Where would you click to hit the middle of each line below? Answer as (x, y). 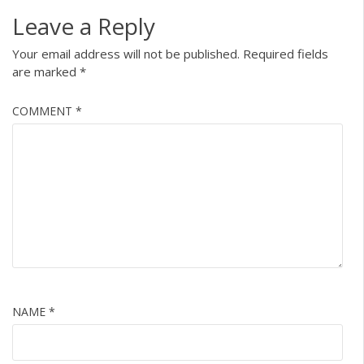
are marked (46, 71)
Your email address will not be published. (126, 53)
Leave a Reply (84, 26)
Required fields (286, 53)
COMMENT (44, 111)
